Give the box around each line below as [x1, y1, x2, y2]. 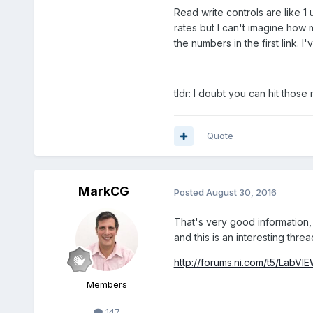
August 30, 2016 [205, 186, 277, 198]
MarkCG [78, 184, 130, 199]
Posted [173, 186, 206, 198]
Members [86, 279, 127, 291]
